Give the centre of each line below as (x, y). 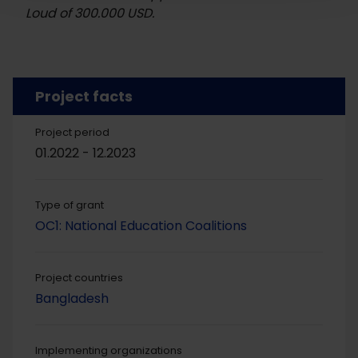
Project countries (79, 278)
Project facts (84, 97)
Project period (72, 133)
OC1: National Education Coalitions (141, 226)
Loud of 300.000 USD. (90, 14)
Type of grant (70, 205)
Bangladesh (72, 299)
